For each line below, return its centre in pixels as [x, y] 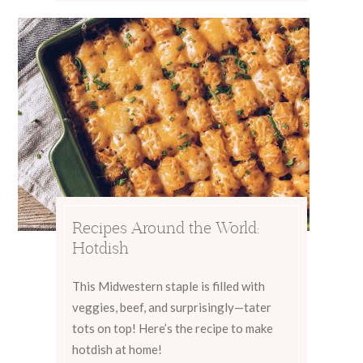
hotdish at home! [117, 349]
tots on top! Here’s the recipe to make [173, 328]
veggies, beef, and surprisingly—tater [172, 307]
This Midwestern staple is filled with [169, 286]
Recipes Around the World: [166, 227]
